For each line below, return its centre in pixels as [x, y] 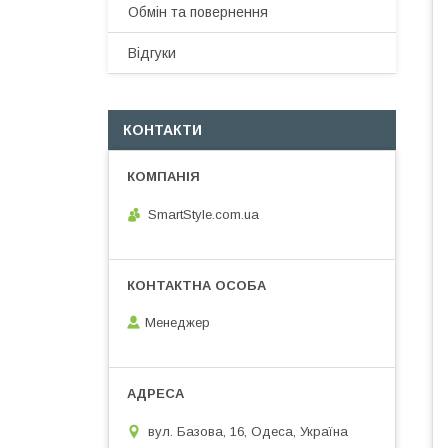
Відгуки [152, 53]
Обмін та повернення [198, 12]
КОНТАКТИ [162, 130]
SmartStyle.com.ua [203, 214]
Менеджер [177, 323]
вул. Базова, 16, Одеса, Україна [248, 431]
